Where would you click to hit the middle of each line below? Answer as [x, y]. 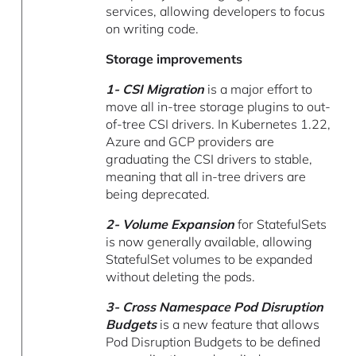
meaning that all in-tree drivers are [206, 177]
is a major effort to [259, 89]
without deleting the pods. [181, 277]
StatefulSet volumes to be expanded [209, 259]
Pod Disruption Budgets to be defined [213, 342]
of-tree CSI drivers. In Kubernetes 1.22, [219, 124]
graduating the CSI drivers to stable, [209, 159]
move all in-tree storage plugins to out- [219, 107]
